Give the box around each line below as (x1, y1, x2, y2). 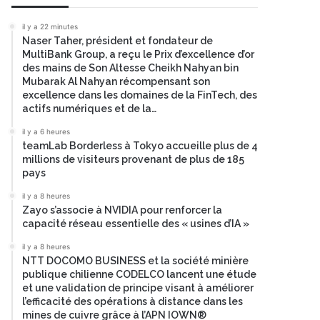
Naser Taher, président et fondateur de (22, 35, 213, 46)
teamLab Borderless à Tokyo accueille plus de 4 (22, 140, 258, 151)
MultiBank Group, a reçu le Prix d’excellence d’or (22, 49, 254, 60)
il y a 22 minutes (22, 22, 78, 31)
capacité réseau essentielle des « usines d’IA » (22, 218, 249, 229)
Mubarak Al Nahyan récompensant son (22, 76, 210, 87)
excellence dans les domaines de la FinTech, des (22, 89, 257, 101)
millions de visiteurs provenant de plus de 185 (22, 154, 244, 165)
